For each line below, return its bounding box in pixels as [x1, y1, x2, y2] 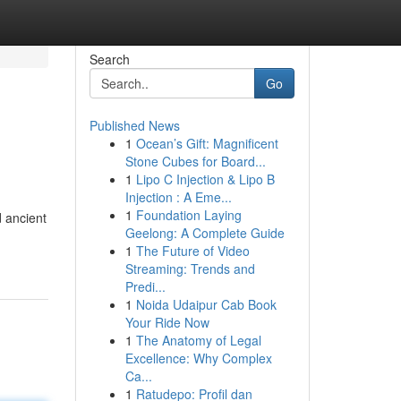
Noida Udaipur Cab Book [135, 295, 277, 313]
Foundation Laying [135, 206, 242, 224]
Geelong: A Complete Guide [124, 224, 285, 242]
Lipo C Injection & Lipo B [135, 170, 275, 188]
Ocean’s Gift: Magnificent [135, 134, 278, 152]
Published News [89, 116, 180, 134]
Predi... [124, 277, 166, 295]
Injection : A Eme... [124, 188, 232, 206]
